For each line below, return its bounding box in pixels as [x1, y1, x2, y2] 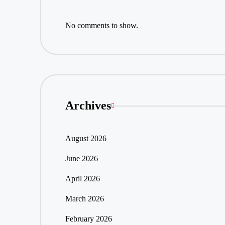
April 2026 [65, 174, 100, 183]
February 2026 [65, 214, 112, 223]
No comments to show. [65, 21, 138, 30]
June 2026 [65, 154, 98, 163]
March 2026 [65, 194, 104, 203]
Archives [65, 99, 111, 113]
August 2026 [65, 134, 106, 143]
